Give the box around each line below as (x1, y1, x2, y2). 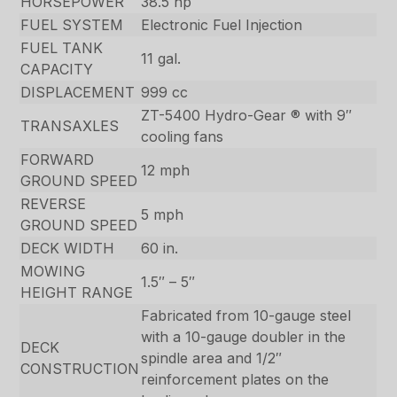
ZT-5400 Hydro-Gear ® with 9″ (141, 105, 353, 124)
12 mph (141, 160, 191, 179)
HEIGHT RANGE (20, 283, 134, 301)
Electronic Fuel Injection (141, 15, 303, 34)
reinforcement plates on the (141, 370, 330, 388)
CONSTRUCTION (20, 359, 140, 378)
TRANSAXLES (20, 116, 120, 135)
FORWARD (20, 150, 95, 168)
